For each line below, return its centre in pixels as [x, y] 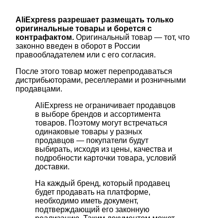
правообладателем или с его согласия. [86, 55]
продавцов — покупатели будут [92, 141]
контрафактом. [45, 37]
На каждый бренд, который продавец [102, 183]
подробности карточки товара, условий [106, 158]
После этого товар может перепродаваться [94, 72]
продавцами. [40, 89]
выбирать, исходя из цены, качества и [104, 149]
